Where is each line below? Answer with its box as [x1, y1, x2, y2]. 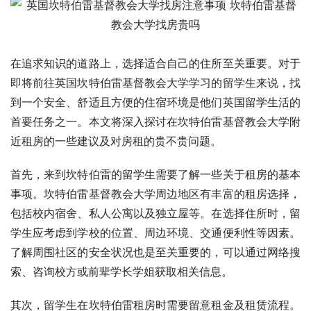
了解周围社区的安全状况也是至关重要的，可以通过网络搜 [10, 244, 301, 259]
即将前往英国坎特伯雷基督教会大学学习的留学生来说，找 [10, 75, 301, 90]
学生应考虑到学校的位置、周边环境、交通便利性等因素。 [10, 225, 301, 239]
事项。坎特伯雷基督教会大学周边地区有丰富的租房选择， [10, 186, 301, 201]
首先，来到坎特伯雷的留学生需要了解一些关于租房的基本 [10, 167, 301, 181]
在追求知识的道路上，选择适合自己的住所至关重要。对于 [10, 56, 301, 70]
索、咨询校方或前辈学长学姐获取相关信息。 [10, 264, 233, 278]
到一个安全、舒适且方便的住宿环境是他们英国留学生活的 [10, 94, 301, 109]
